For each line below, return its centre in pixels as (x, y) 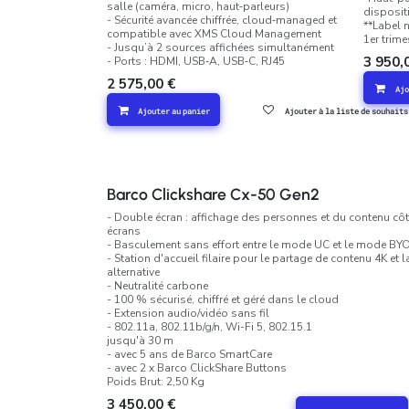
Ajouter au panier (174, 111)
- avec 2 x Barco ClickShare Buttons (197, 368)
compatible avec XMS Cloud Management (214, 34)
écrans (124, 231)
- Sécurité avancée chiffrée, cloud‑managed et (222, 20)
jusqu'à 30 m (140, 341)
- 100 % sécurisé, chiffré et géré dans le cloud (223, 299)
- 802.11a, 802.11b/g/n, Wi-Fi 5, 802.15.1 (210, 327)
